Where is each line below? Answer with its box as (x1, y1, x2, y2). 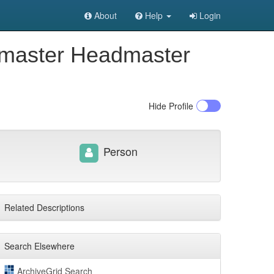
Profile (166, 100, 193, 112)
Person (100, 143, 138, 159)
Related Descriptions (4, 201, 84, 213)
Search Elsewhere (4, 240, 75, 252)
